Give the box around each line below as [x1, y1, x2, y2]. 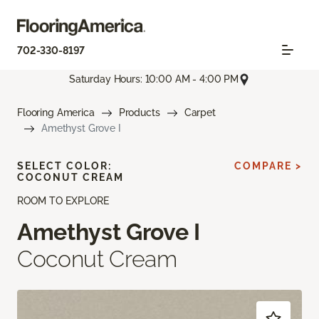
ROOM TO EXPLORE [17, 194, 109, 206]
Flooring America [17, 106, 95, 118]
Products [118, 106, 160, 118]
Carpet [184, 106, 216, 118]
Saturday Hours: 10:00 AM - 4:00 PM [68, 73, 239, 85]
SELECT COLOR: [17, 159, 112, 172]
